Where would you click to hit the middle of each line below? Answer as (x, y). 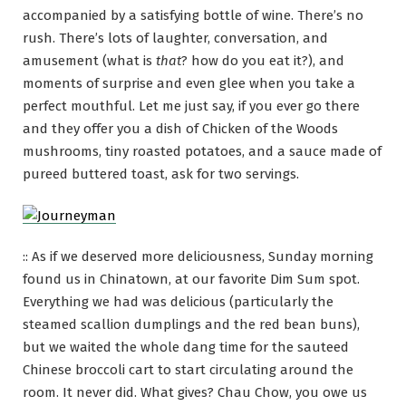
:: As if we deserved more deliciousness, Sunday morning (198, 256)
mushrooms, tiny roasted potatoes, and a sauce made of (202, 152)
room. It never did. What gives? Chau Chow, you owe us (195, 392)
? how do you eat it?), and (263, 61)
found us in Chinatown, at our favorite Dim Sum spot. (191, 279)
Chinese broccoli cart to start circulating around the (188, 369)
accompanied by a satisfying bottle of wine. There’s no (193, 16)
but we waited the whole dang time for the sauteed (186, 347)
